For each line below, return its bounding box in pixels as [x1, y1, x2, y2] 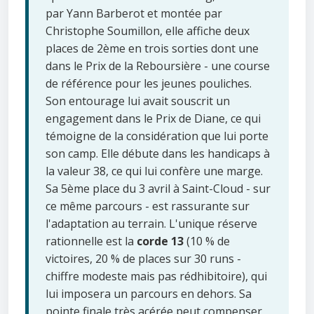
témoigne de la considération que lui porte [46, 128, 268, 144]
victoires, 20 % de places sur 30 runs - [46, 251, 241, 267]
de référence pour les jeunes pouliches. [46, 76, 252, 92]
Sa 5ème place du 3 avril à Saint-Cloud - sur [46, 181, 271, 197]
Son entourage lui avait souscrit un [46, 93, 230, 109]
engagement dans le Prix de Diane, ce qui [46, 111, 261, 127]
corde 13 [137, 233, 184, 250]
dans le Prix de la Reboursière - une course [46, 58, 270, 74]
